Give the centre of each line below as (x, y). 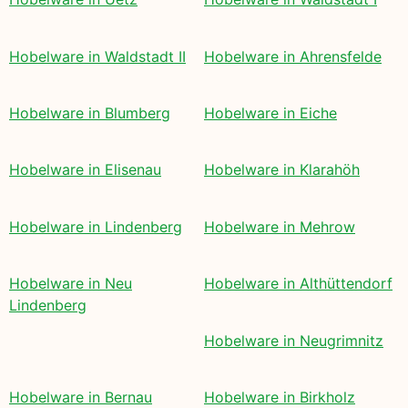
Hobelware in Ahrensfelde (293, 56)
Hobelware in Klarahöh (282, 170)
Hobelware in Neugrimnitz (294, 340)
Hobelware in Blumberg (90, 112)
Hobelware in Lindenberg (96, 226)
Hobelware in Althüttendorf (298, 284)
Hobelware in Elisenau (85, 170)
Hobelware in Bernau (81, 397)
